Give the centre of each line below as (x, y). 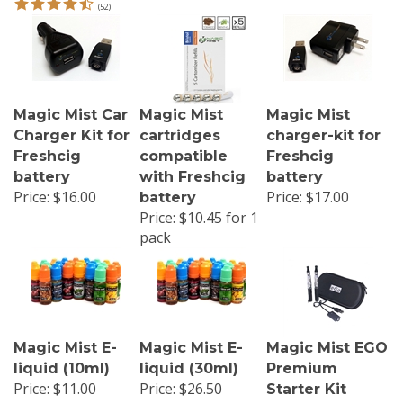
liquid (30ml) (189, 362)
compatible (184, 149)
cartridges (180, 129)
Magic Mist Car (71, 108)
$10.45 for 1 (217, 211)
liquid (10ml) (62, 362)
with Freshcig (193, 170)
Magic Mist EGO (327, 341)
